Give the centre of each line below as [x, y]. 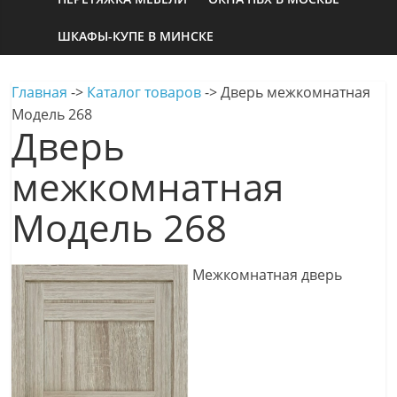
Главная [40, 92]
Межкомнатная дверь [266, 275]
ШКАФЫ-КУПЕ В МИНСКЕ [136, 36]
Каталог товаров [144, 92]
